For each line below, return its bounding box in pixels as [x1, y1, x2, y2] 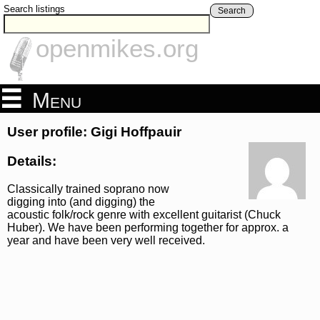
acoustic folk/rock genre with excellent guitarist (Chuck [7, 208, 281, 221]
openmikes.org [36, 34, 199, 63]
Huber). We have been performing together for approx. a [7, 221, 289, 234]
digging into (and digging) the [7, 195, 155, 208]
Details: [7, 153, 56, 169]
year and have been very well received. [7, 234, 205, 246]
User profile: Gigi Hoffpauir [7, 124, 181, 140]
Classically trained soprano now [7, 182, 169, 195]
